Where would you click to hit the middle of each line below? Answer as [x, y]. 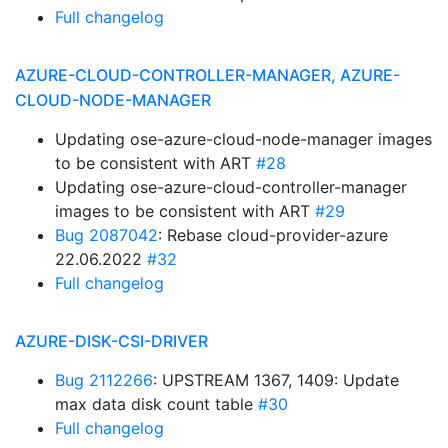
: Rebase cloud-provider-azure [273, 235]
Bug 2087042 [106, 235]
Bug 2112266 [104, 380]
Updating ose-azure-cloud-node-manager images [243, 139]
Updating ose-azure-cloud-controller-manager [231, 187]
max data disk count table [156, 404]
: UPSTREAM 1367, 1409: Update [276, 380]
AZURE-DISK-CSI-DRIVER [111, 341]
